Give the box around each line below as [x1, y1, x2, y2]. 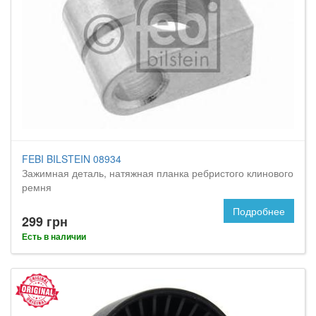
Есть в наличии [22, 230, 86, 243]
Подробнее [233, 204, 285, 218]
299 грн [22, 212, 68, 231]
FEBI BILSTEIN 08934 [22, 152, 121, 166]
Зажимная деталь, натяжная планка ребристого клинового [22, 166, 293, 180]
